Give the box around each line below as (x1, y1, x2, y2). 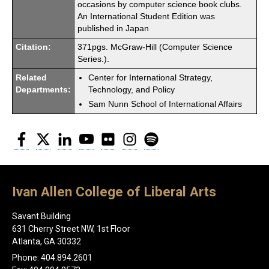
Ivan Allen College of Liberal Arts (12, 184, 216, 200)
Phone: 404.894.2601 (12, 253, 92, 263)
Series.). (77, 54, 109, 64)
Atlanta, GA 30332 (12, 237, 81, 247)
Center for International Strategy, (88, 73, 213, 82)
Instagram (137, 130, 177, 141)
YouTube (94, 130, 128, 141)
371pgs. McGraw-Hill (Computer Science (77, 42, 232, 52)
